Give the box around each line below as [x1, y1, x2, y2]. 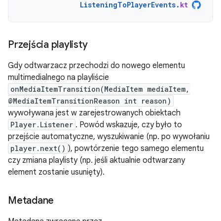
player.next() [10, 144, 66, 153]
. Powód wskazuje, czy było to [75, 120, 182, 130]
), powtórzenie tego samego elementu [68, 144, 204, 153]
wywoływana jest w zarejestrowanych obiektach [8, 108, 181, 118]
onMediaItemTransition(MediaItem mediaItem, [10, 84, 190, 94]
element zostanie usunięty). [8, 167, 105, 177]
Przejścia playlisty [8, 38, 88, 51]
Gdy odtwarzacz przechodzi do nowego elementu [8, 61, 185, 71]
